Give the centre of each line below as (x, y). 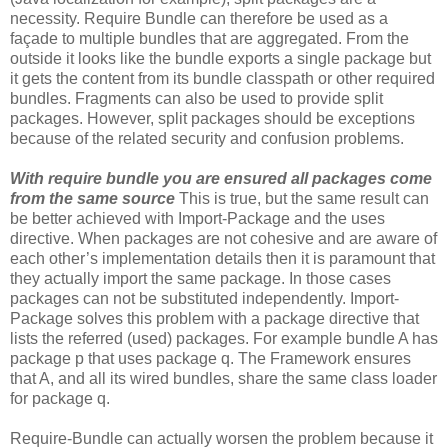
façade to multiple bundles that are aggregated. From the (209, 38)
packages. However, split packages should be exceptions (212, 118)
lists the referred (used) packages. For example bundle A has (224, 338)
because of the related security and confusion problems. (207, 138)
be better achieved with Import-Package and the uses (197, 218)
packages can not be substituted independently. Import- (204, 298)
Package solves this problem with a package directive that (214, 318)
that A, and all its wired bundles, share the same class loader (223, 378)
